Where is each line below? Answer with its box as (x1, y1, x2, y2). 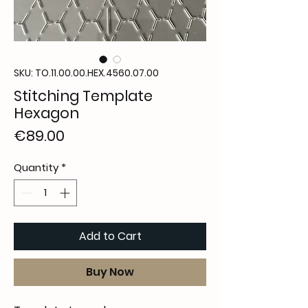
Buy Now (86, 263, 134, 280)
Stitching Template (14, 86, 153, 107)
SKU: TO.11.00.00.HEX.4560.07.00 (14, 66, 159, 80)
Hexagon (14, 103, 79, 124)
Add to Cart (78, 228, 142, 244)
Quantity (14, 160, 58, 175)
